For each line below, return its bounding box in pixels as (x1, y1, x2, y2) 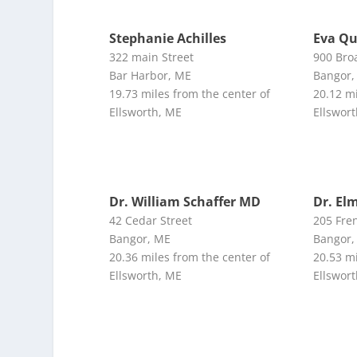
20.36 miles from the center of (109, 249, 271, 265)
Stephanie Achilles (109, 29, 227, 47)
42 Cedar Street (109, 212, 193, 228)
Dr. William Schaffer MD (109, 192, 261, 210)
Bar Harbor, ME (109, 67, 192, 83)
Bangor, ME (109, 230, 171, 246)
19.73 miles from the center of (109, 85, 271, 101)
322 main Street (109, 49, 194, 65)
